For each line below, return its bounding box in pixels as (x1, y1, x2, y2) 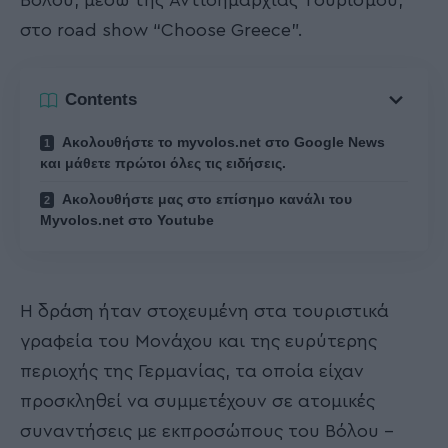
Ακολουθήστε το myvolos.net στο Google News (59, 133, 385, 150)
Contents (65, 90, 137, 110)
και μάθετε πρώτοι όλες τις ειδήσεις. (40, 154, 286, 171)
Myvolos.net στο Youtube (40, 211, 214, 228)
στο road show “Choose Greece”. (20, 21, 303, 40)
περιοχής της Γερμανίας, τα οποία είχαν (20, 361, 364, 380)
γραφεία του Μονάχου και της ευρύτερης (20, 331, 377, 350)
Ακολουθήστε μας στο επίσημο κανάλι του (59, 190, 352, 207)
